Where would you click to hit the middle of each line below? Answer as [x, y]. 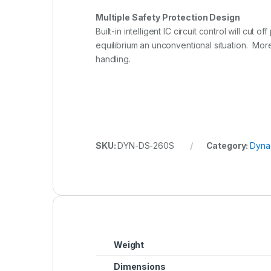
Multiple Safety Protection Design [170, 18]
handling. [113, 59]
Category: [228, 146]
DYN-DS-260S [146, 146]
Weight [129, 245]
